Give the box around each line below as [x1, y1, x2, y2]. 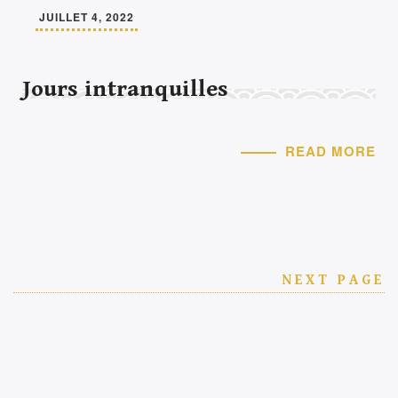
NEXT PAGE [282, 272, 385, 289]
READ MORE [285, 141, 376, 161]
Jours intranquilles [22, 76, 228, 102]
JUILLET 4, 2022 [39, 9, 134, 25]
